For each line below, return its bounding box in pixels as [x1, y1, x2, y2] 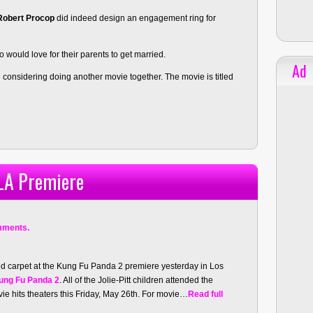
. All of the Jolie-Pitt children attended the [59, 275, 213, 285]
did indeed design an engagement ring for [54, 13, 216, 23]
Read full [188, 289, 223, 299]
